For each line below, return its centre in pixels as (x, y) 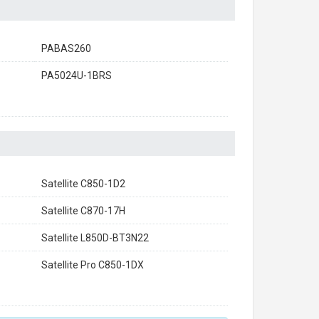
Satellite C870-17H (83, 211)
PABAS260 (66, 48)
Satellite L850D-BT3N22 (95, 238)
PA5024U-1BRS (77, 75)
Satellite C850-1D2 (83, 184)
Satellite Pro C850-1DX (93, 265)
